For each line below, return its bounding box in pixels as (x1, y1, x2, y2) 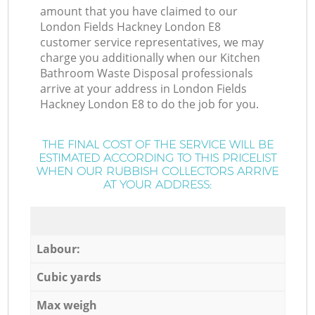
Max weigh (36, 297, 97, 313)
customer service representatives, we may (40, 34, 264, 51)
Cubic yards (36, 269, 101, 285)
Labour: (36, 240, 80, 257)
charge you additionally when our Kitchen (40, 50, 261, 66)
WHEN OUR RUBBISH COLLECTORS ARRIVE (37, 165, 278, 179)
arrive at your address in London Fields (40, 81, 247, 97)
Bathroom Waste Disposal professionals (40, 65, 254, 82)
